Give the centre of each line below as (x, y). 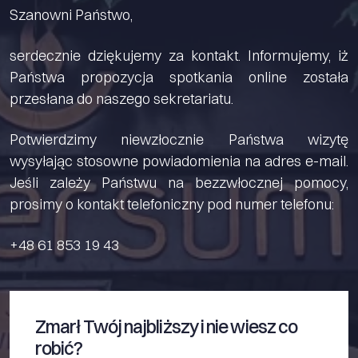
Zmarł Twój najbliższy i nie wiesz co (167, 326)
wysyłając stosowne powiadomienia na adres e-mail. (179, 161)
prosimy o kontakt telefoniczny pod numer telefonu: (172, 204)
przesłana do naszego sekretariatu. (121, 98)
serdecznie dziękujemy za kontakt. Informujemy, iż (179, 55)
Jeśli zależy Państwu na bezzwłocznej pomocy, (179, 182)
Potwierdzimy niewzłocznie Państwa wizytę (179, 139)
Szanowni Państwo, (71, 14)
